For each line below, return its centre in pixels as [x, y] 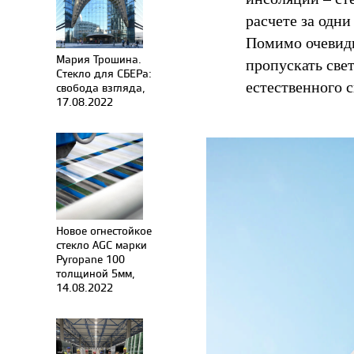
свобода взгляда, [101, 87]
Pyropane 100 [90, 259]
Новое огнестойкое [104, 230]
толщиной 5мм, [96, 273]
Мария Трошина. [99, 59]
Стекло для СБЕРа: [104, 73]
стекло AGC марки [102, 245]
